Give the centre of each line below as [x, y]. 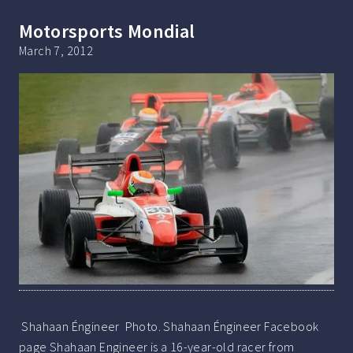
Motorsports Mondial [107, 32]
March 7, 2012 [56, 51]
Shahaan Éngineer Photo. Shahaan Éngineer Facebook [169, 326]
